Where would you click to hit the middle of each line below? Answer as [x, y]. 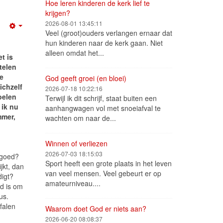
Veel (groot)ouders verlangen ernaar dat [109, 33]
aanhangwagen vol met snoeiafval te [103, 108]
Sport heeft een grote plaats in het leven [109, 163]
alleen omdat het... [75, 53]
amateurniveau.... [73, 183]
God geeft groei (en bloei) [86, 78]
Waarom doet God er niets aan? [96, 209]
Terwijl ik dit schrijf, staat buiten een [101, 98]
